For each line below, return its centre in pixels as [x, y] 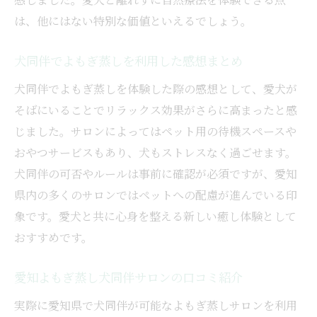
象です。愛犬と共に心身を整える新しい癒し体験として [155, 217]
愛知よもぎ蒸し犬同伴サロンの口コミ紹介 [128, 279]
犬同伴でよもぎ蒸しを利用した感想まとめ [128, 62]
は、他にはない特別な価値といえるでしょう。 [133, 21]
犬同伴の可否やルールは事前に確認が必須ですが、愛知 [156, 174]
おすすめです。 [53, 238]
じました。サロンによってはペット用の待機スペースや [155, 132]
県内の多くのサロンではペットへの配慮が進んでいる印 [156, 195]
